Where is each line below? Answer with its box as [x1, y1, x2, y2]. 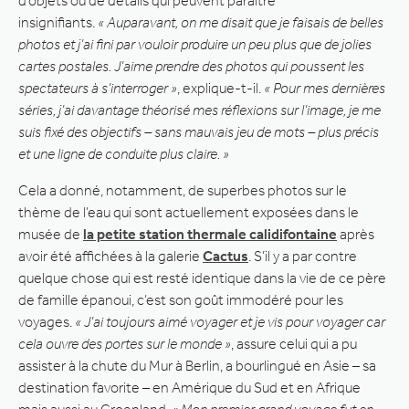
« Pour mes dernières [264, 79, 385, 97]
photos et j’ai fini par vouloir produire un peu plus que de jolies [18, 35, 372, 53]
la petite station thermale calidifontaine [83, 225, 337, 243]
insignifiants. [18, 13, 98, 31]
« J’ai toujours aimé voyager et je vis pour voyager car [75, 312, 385, 330]
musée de [18, 225, 83, 243]
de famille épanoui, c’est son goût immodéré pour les [18, 290, 343, 309]
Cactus [203, 246, 248, 265]
